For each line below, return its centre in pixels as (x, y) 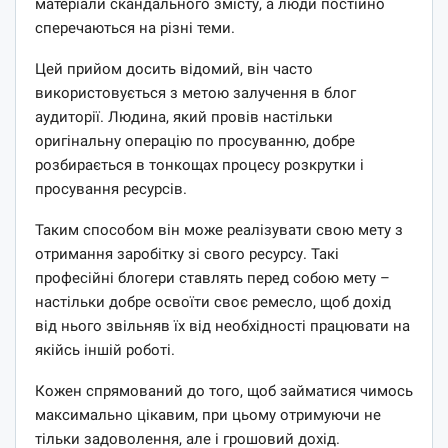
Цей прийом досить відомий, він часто (174, 68)
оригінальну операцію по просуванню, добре (195, 140)
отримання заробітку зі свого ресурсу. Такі (187, 253)
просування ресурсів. (111, 188)
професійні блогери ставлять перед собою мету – (212, 277)
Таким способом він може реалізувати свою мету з (219, 229)
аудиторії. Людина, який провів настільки (184, 116)
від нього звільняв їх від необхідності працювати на (222, 325)
